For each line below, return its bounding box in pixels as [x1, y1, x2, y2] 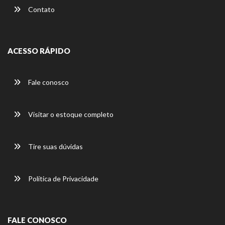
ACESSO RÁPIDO [8, 46, 70, 55]
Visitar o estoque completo [27, 109, 114, 119]
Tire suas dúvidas [27, 142, 83, 151]
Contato [27, 5, 55, 14]
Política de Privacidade [27, 174, 98, 183]
